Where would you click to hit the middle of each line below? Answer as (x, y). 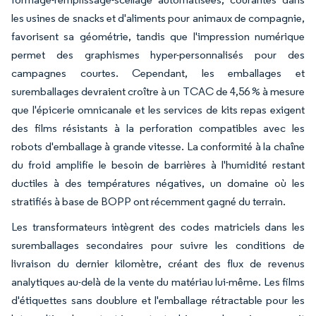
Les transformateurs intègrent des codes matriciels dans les (158, 226)
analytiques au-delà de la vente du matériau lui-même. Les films (158, 281)
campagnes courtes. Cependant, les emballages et (158, 73)
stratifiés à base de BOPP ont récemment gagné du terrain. (148, 201)
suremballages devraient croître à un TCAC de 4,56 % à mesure (158, 91)
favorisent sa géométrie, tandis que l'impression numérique (158, 36)
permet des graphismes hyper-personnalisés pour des (158, 54)
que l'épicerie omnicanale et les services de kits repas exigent (158, 109)
